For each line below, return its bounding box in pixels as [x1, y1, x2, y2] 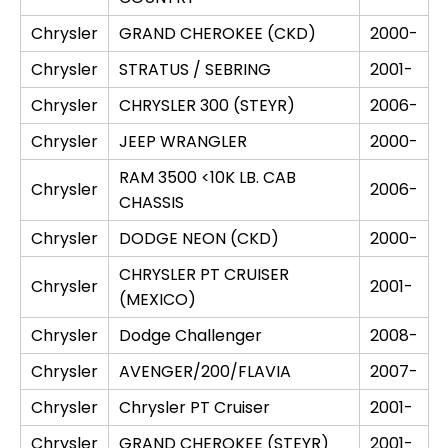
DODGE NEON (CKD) [119, 227, 279, 250]
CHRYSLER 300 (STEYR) [119, 94, 295, 117]
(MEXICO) [119, 288, 196, 311]
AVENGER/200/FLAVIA [119, 360, 291, 383]
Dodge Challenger [119, 324, 262, 347]
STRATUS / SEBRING [119, 58, 271, 81]
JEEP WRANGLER [119, 130, 247, 153]
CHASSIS [119, 191, 184, 214]
